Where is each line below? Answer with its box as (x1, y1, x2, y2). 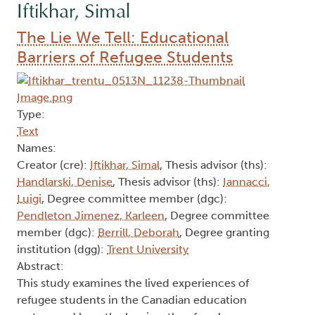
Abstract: (17, 259, 64, 274)
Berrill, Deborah (98, 226, 179, 240)
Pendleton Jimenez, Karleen (17, 209, 165, 223)
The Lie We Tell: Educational (17, 27, 229, 48)
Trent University (107, 243, 188, 257)
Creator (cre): (17, 158, 90, 172)
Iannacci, (223, 175, 270, 189)
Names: (17, 141, 56, 155)
